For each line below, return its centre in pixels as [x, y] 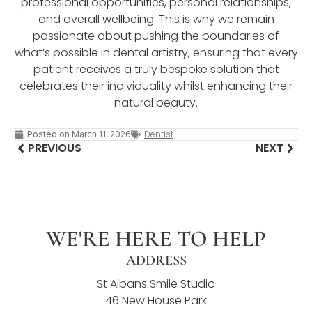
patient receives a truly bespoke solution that [156, 69]
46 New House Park [156, 300]
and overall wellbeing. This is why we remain [156, 19]
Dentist [159, 134]
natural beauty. [156, 102]
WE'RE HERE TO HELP [156, 238]
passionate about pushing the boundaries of [156, 36]
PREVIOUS [55, 148]
